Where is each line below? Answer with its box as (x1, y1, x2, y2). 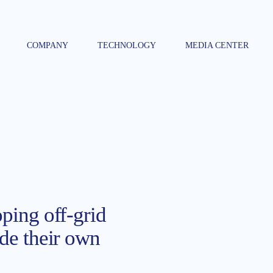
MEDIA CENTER (185, 41, 249, 50)
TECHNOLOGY (97, 41, 156, 50)
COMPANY (27, 41, 68, 50)
